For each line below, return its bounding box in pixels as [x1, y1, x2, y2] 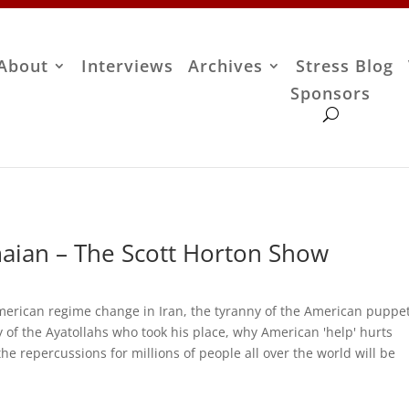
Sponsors [290, 82, 372, 105]
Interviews [81, 55, 174, 78]
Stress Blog [296, 55, 394, 78]
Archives [188, 55, 264, 78]
